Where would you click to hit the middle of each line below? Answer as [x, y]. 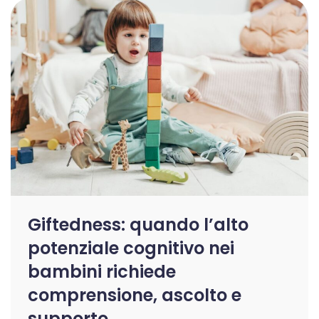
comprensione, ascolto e [135, 296]
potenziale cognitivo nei [131, 249]
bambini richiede [102, 272]
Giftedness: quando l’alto [138, 225]
